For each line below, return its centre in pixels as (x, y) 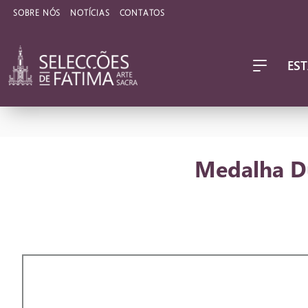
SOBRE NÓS (37, 12)
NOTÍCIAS (90, 12)
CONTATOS (142, 12)
